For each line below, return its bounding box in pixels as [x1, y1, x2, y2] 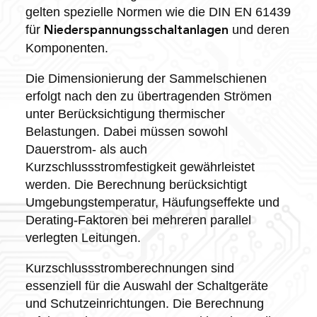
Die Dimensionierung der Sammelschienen [25, 71, 267, 86]
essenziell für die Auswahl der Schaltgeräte [25, 278, 268, 293]
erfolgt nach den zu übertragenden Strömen [25, 88, 272, 103]
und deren [228, 22, 289, 37]
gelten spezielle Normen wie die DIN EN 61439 [25, 4, 291, 19]
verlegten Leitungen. [25, 230, 141, 245]
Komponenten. [25, 40, 108, 55]
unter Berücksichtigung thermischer [25, 106, 225, 121]
